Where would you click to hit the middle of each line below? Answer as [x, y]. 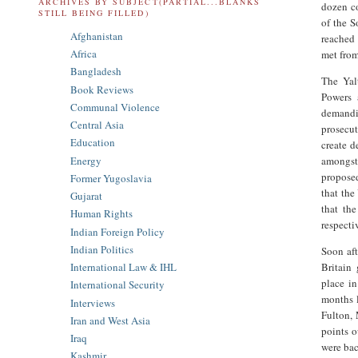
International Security [117, 285]
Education [93, 143]
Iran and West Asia [110, 320]
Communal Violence [115, 107]
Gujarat [86, 196]
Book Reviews [102, 89]
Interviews [93, 302]
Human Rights [101, 214]
